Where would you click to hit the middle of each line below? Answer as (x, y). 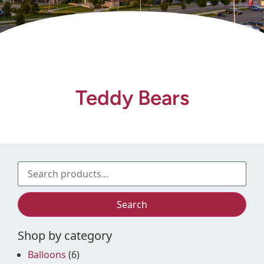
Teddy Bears (132, 98)
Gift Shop (132, 21)
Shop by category (65, 235)
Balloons (47, 254)
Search (132, 204)
